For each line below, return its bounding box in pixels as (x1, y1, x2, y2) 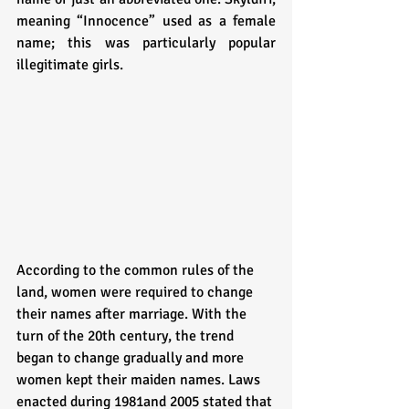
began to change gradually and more (16, 349, 247, 368)
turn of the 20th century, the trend (16, 327, 237, 346)
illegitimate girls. (16, 56, 127, 75)
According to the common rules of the (16, 261, 257, 280)
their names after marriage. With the (16, 305, 250, 324)
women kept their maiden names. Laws (16, 371, 264, 390)
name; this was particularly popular (16, 34, 276, 53)
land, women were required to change (16, 283, 257, 302)
